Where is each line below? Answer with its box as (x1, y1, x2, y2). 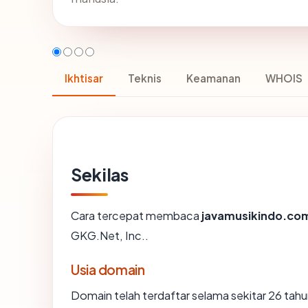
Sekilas (71, 163, 129, 186)
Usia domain (71, 261, 145, 278)
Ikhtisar (65, 71, 103, 85)
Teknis (128, 71, 162, 85)
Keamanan (186, 71, 241, 85)
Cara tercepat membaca (71, 208, 201, 223)
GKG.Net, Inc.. (71, 228, 148, 243)
